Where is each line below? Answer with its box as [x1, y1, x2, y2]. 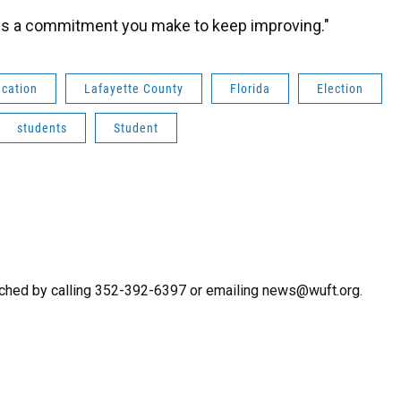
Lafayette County [84, 81, 183, 96]
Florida [230, 81, 270, 96]
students [17, 120, 67, 135]
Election [317, 81, 363, 96]
